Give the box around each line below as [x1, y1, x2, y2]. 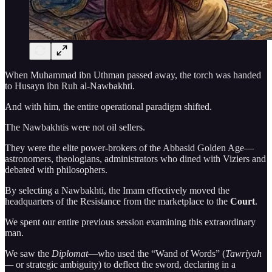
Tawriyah [225, 248, 262, 259]
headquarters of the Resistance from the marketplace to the [5, 195, 230, 206]
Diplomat [52, 248, 88, 259]
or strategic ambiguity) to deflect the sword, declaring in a [16, 259, 236, 270]
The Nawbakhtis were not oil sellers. [5, 121, 145, 132]
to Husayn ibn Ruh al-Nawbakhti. [5, 80, 135, 91]
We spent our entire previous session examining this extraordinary [5, 216, 256, 227]
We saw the [5, 248, 52, 259]
